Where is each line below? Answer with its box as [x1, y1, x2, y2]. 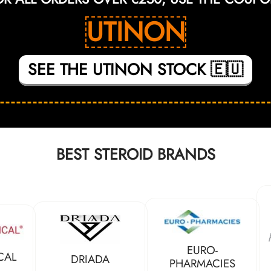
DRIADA [71, 251, 109, 268]
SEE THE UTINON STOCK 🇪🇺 [28, 58, 243, 82]
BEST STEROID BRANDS [56, 143, 215, 166]
